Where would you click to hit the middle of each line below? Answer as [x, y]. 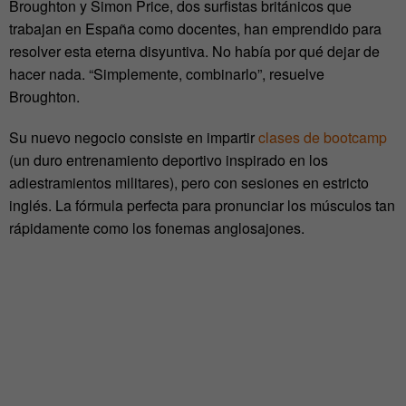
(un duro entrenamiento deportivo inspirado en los [169, 160]
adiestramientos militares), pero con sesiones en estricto [189, 183]
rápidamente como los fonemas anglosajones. [157, 228]
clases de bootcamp [323, 138]
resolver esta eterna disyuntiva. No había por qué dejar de [194, 52]
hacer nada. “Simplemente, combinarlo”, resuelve [167, 74]
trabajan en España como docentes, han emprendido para [195, 29]
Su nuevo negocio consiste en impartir [134, 138]
